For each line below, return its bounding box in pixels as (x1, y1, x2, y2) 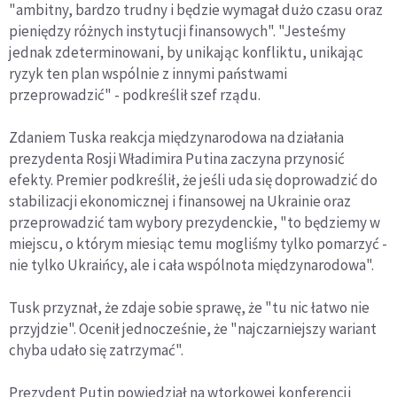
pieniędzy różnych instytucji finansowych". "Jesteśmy (9, 21, 346, 42)
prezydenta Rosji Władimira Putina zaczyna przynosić (9, 149, 345, 169)
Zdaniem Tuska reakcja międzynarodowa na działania (9, 128, 344, 148)
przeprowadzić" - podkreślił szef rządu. (9, 85, 261, 105)
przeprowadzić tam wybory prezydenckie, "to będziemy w (9, 213, 380, 233)
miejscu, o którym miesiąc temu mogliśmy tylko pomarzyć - (9, 234, 387, 254)
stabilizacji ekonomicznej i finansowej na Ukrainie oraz (9, 191, 351, 212)
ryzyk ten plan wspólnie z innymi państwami (9, 64, 287, 84)
